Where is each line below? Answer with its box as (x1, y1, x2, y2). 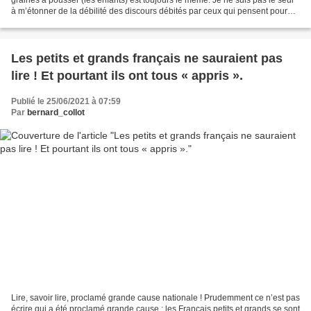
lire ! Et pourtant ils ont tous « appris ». (11, 68, 243, 83)
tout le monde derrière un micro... (11, 17, 135, 27)
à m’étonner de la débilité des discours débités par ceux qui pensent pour (11, 6, 287, 16)
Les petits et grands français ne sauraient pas (11, 51, 283, 65)
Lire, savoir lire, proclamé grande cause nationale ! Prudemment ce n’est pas (11, 293, 300, 303)
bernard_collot (27, 107, 85, 117)
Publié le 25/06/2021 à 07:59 (11, 96, 121, 106)
